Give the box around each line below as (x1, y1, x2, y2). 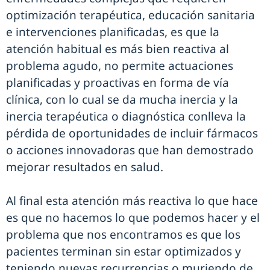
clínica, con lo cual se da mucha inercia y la (6, 92, 238, 107)
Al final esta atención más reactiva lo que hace (6, 193, 258, 209)
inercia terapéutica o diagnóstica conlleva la (6, 108, 246, 124)
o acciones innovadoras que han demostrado (6, 142, 254, 158)
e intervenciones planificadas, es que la (6, 24, 219, 40)
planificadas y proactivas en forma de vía (6, 75, 229, 90)
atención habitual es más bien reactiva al (6, 41, 229, 57)
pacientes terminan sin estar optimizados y (6, 243, 241, 259)
